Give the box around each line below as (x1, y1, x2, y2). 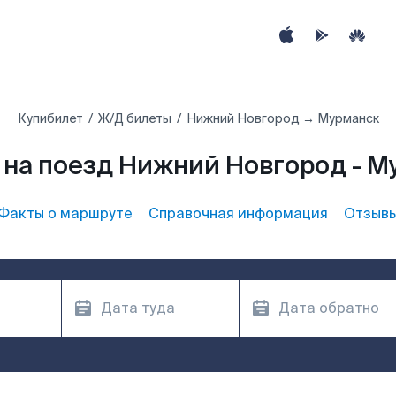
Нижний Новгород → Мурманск (186, 110, 379, 126)
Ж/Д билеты (97, 110, 171, 126)
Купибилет (17, 110, 83, 126)
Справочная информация (148, 204, 328, 223)
